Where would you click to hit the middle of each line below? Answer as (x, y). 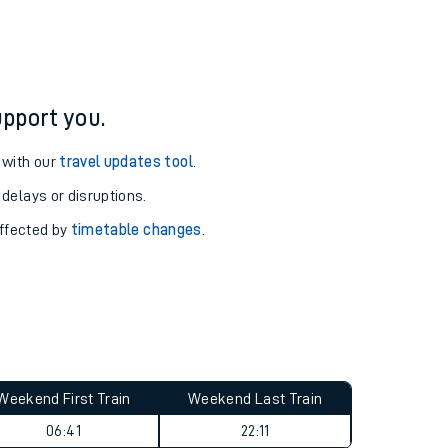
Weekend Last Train (255, 399)
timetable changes (136, 230)
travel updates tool (126, 162)
